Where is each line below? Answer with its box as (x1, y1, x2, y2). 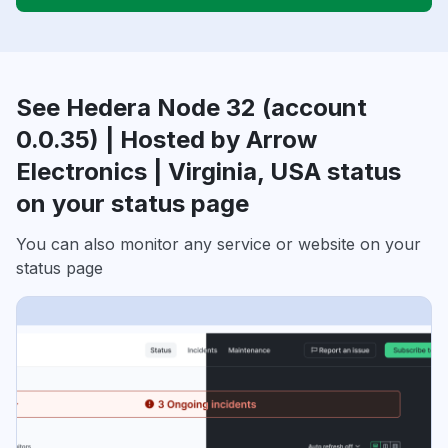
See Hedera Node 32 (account (16, 92, 367, 122)
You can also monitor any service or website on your (16, 233, 421, 254)
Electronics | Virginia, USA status (16, 156, 401, 186)
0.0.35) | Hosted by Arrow (16, 124, 317, 154)
